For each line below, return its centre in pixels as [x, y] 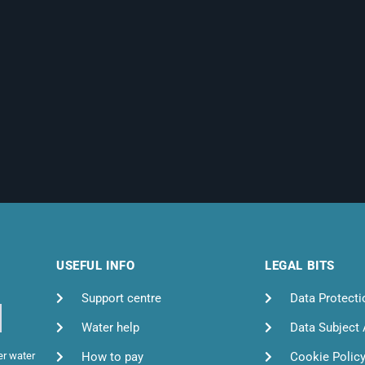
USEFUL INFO [96, 265]
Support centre [121, 298]
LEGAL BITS [300, 265]
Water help [110, 327]
